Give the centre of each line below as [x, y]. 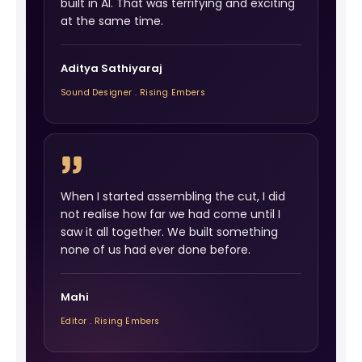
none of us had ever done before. [156, 250]
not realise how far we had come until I [170, 215]
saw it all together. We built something [169, 232]
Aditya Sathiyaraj [112, 69]
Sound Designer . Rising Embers [133, 93]
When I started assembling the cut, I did [173, 197]
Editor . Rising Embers [110, 322]
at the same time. [112, 21]
